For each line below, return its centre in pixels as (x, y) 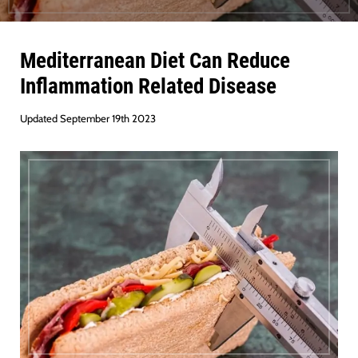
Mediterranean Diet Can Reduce (155, 60)
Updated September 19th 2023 (88, 119)
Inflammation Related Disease (148, 86)
